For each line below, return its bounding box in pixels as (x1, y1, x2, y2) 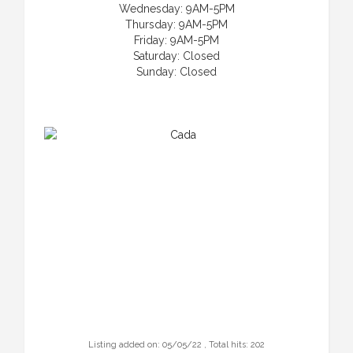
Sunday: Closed (136, 65, 217, 78)
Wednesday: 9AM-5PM (118, 2, 235, 15)
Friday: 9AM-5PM (134, 33, 219, 46)
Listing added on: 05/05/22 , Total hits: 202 (88, 339, 265, 350)
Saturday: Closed (133, 49, 220, 62)
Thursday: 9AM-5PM (125, 17, 228, 31)
